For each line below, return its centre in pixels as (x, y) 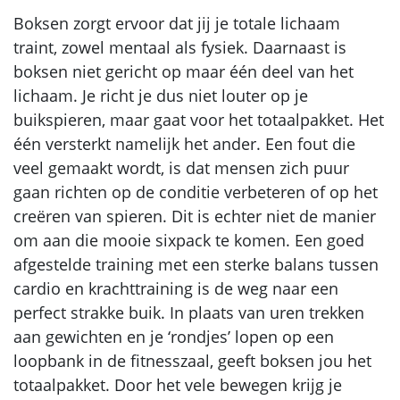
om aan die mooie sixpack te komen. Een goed (189, 240)
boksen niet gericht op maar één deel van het (183, 71)
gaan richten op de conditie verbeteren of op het (196, 192)
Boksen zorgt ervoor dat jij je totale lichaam (177, 23)
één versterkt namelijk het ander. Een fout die (184, 143)
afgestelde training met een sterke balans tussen (196, 264)
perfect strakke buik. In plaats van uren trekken (189, 312)
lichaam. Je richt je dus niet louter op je (161, 95)
